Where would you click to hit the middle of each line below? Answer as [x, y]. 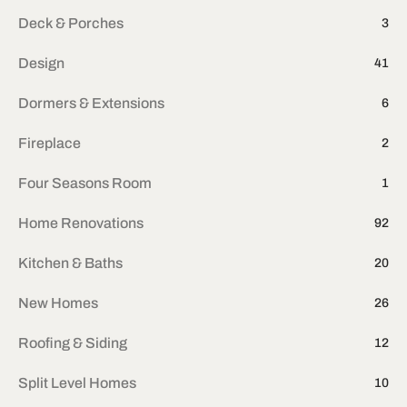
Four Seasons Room [85, 183]
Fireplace [50, 143]
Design [41, 63]
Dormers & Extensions [91, 103]
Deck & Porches [71, 23]
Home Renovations [81, 223]
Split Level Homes [77, 382]
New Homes [58, 303]
